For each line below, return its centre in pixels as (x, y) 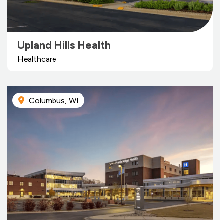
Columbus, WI (54, 100)
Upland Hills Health (64, 45)
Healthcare (37, 59)
